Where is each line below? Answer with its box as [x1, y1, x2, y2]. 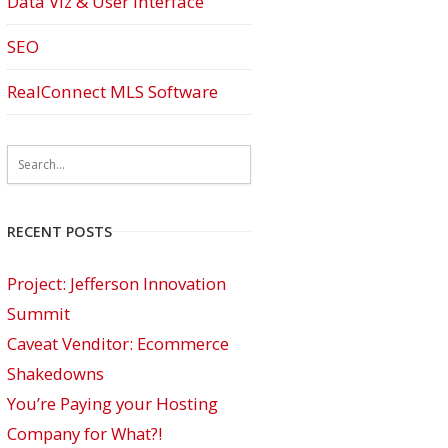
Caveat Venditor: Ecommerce [7, 332, 229, 355]
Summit [7, 302, 70, 325]
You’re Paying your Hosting [7, 392, 218, 415]
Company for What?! [7, 422, 162, 445]
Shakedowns [7, 362, 104, 385]
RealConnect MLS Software [7, 80, 218, 103]
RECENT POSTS [7, 222, 112, 241]
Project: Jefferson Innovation [7, 272, 226, 295]
